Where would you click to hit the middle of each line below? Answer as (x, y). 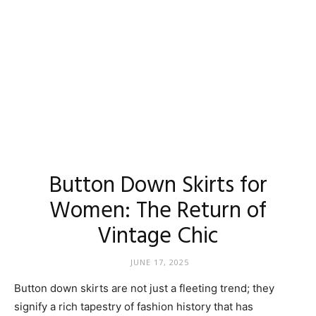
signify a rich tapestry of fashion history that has (134, 306)
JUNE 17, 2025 (159, 262)
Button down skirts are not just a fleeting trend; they (144, 288)
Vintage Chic (158, 237)
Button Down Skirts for (158, 186)
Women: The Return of (158, 211)
